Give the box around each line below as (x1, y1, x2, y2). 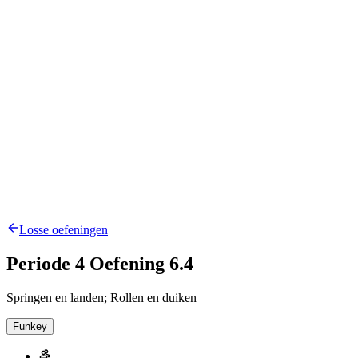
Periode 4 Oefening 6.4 (6, 253, 193, 275)
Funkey (13, 320, 47, 333)
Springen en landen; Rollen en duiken (6, 291, 197, 305)
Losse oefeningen (19, 223, 108, 237)
